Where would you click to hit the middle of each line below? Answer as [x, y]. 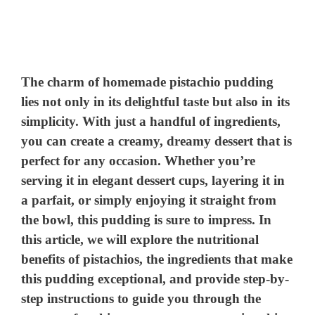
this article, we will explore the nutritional [140, 239]
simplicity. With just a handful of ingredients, [151, 121]
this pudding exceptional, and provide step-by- [155, 278]
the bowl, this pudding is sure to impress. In [147, 219]
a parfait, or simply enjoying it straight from [149, 200]
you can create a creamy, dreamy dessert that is [157, 141]
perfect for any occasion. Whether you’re [139, 160]
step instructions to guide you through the [141, 298]
